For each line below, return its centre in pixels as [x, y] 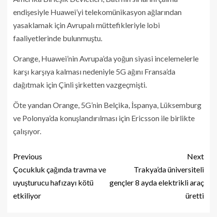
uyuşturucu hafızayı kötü [53, 183]
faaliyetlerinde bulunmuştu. [58, 38]
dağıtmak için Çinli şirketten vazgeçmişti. [80, 85]
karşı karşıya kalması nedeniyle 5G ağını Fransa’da [94, 72]
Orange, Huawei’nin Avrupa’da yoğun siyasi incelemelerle [106, 59]
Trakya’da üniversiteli [169, 170]
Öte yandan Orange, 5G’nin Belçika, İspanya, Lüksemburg [107, 105]
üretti [195, 196]
